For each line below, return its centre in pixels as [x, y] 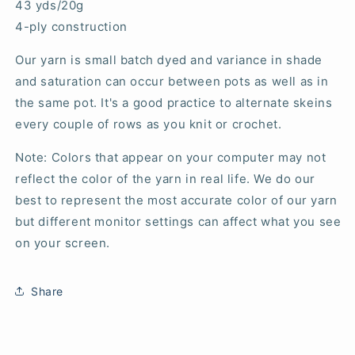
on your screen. [63, 243]
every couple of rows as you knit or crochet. [149, 124]
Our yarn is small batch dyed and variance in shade [169, 60]
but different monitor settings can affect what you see [178, 222]
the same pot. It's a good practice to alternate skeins [174, 103]
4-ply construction [71, 27]
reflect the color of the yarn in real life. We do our [165, 179]
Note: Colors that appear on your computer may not [171, 158]
